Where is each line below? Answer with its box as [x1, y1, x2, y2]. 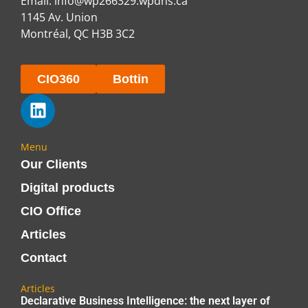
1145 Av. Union [21, 9, 98, 25]
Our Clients [21, 157, 87, 171]
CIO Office [21, 203, 81, 218]
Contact [21, 250, 67, 265]
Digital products [21, 180, 115, 195]
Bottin [113, 71, 148, 86]
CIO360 [37, 71, 80, 86]
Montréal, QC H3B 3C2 [21, 25, 135, 41]
